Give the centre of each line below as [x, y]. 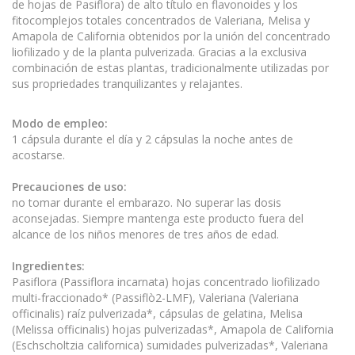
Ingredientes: [48, 266]
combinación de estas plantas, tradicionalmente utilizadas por [170, 68]
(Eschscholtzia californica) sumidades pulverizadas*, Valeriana [170, 345]
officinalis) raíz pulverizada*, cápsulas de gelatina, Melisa [157, 313]
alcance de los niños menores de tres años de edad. [145, 234]
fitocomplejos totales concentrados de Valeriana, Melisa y [161, 20]
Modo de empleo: [60, 123]
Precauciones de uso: [69, 187]
